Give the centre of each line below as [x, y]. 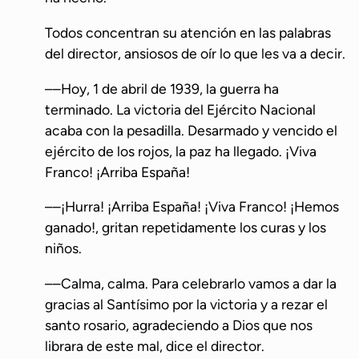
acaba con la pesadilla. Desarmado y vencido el [191, 130]
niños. [63, 248]
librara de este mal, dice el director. [155, 346]
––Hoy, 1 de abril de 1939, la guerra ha [162, 88]
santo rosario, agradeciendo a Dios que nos [179, 325]
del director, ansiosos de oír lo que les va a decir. [195, 54]
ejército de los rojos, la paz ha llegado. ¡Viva [181, 151]
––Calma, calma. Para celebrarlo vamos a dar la [191, 284]
